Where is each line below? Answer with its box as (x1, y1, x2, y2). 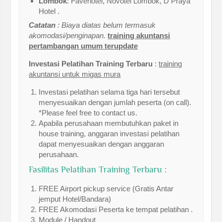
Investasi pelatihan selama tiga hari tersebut (39, 88, 180, 96)
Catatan (29, 21, 58, 29)
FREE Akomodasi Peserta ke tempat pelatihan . (39, 205, 193, 214)
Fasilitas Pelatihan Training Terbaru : (29, 164, 167, 174)
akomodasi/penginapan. (29, 31, 108, 40)
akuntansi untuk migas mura (29, 70, 121, 78)
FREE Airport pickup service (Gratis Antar (39, 184, 174, 193)
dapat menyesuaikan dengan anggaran (39, 140, 165, 148)
